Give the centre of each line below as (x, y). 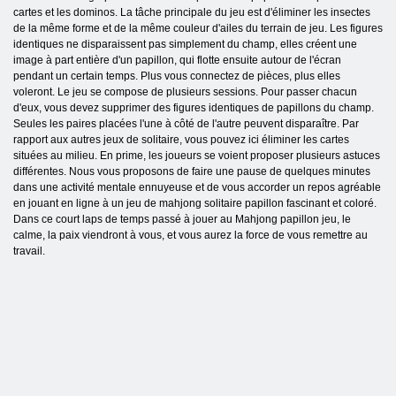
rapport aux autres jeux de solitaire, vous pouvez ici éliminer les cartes (181, 140)
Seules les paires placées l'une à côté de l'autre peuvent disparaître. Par (186, 124)
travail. (29, 251)
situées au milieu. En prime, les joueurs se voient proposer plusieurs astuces (197, 156)
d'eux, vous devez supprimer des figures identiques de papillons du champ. (194, 108)
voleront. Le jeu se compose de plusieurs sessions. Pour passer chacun (185, 92)
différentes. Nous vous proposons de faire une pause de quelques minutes (192, 172)
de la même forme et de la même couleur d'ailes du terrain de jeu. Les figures (198, 29)
